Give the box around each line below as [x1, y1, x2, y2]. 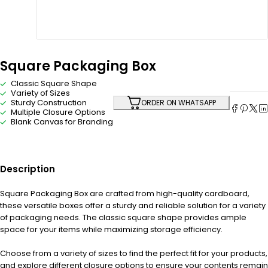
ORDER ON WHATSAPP [141, 97, 216, 108]
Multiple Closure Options [11, 106, 105, 118]
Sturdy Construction [11, 96, 87, 108]
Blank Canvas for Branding [11, 115, 113, 127]
